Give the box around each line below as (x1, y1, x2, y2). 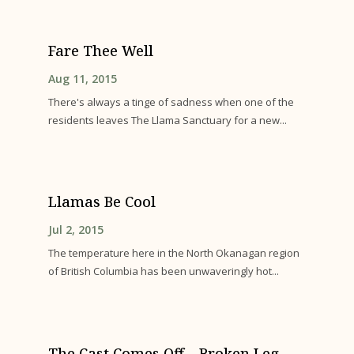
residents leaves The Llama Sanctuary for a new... (48, 112, 288, 127)
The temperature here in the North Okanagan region (48, 246, 300, 261)
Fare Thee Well (48, 40, 154, 60)
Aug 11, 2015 (48, 70, 118, 86)
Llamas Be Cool (48, 192, 156, 212)
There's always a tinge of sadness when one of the (48, 94, 295, 109)
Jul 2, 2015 (48, 222, 104, 238)
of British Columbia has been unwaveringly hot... (48, 264, 280, 279)
